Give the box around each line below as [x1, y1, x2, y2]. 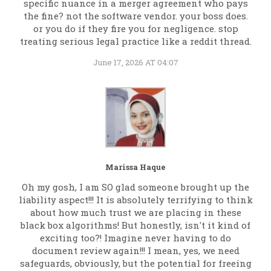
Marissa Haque [105, 162, 166, 172]
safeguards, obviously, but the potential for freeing [19, 257, 252, 270]
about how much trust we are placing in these [30, 206, 241, 219]
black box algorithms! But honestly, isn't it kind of [21, 219, 250, 232]
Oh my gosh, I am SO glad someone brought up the [22, 181, 249, 194]
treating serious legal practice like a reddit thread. [19, 35, 252, 48]
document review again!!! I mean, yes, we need [31, 244, 240, 257]
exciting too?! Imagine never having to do [40, 232, 231, 244]
